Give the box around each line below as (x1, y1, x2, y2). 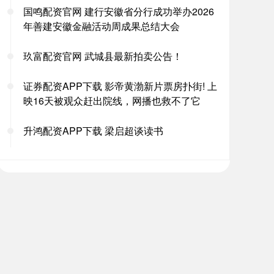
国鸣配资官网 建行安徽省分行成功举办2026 (23, 4, 214, 18)
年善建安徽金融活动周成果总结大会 (23, 19, 180, 33)
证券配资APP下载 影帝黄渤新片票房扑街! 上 (23, 79, 217, 93)
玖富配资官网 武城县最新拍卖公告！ (23, 49, 182, 63)
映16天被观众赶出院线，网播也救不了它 (23, 94, 201, 108)
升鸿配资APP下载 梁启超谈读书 (23, 124, 163, 138)
